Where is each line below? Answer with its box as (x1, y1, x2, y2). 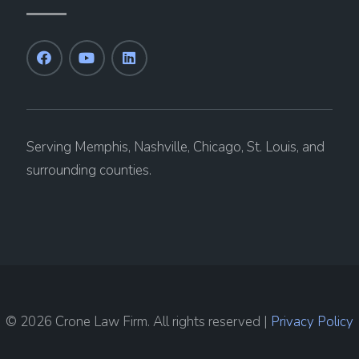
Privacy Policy (271, 313, 353, 332)
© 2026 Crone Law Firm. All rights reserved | (6, 313, 271, 332)
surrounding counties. (26, 161, 151, 180)
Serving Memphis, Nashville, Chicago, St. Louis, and (26, 138, 325, 157)
